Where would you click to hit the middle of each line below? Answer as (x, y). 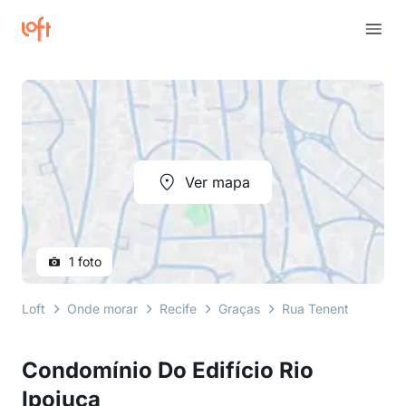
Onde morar (102, 309)
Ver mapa (217, 182)
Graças (239, 309)
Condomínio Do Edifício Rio (168, 370)
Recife (178, 309)
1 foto (85, 261)
